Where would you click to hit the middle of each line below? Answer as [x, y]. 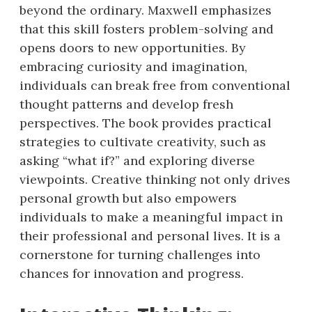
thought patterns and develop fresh [126, 104]
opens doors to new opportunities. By [133, 47]
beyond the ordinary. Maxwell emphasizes [146, 10]
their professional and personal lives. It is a [150, 235]
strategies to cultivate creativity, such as [143, 141]
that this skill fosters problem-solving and [147, 29]
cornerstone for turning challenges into [140, 254]
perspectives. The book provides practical [146, 123]
